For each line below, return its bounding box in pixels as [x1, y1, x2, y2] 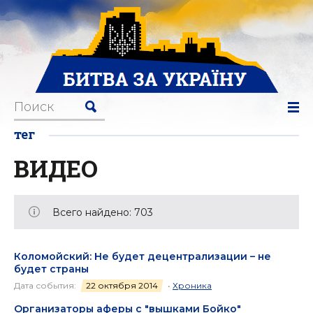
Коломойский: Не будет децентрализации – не [14, 250, 271, 263]
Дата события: [14, 280, 78, 291]
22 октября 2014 [86, 280, 158, 291]
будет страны [14, 263, 89, 275]
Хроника [173, 280, 212, 291]
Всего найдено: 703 [52, 206, 153, 219]
